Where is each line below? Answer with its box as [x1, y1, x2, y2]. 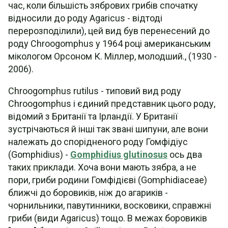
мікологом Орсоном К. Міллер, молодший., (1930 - [8, 51, 217, 62]
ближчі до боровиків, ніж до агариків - [8, 187, 168, 198]
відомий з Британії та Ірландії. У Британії [8, 111, 178, 122]
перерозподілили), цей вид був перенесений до [8, 25, 210, 36]
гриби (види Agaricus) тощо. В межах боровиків [8, 213, 207, 223]
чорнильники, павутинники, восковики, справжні [8, 200, 211, 211]
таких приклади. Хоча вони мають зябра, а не [8, 162, 196, 173]
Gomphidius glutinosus [70, 149, 167, 160]
